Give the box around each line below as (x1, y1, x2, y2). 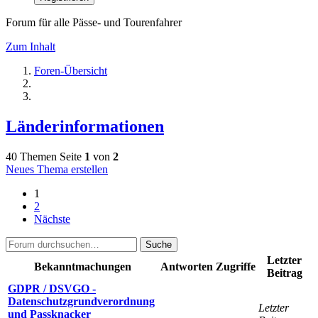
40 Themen (6, 150, 57, 163)
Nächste (34, 212, 70, 225)
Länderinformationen (6, 116, 164, 136)
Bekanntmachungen (34, 260, 131, 273)
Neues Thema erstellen (6, 163, 108, 175)
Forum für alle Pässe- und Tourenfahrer (6, 16, 182, 28)
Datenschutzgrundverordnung (8, 295, 155, 307)
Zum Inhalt (6, 40, 55, 53)
